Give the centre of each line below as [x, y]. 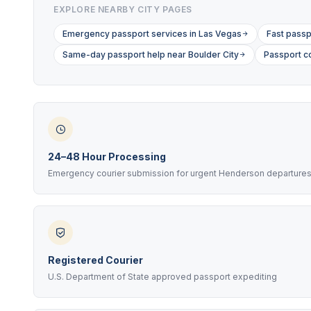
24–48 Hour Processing [107, 157]
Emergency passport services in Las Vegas [152, 34]
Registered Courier [95, 260]
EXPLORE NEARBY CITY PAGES [123, 9]
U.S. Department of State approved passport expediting [162, 277]
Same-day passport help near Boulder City [151, 54]
